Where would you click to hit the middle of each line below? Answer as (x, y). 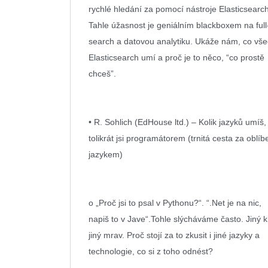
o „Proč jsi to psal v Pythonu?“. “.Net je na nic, (175, 203)
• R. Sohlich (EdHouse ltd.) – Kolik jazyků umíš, (177, 122)
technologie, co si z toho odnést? (152, 251)
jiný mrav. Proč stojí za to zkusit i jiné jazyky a (174, 235)
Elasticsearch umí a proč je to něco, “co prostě (176, 57)
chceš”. (102, 74)
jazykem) (107, 154)
